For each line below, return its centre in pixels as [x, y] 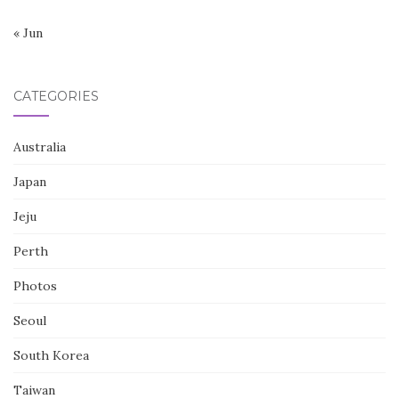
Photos [35, 286]
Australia [40, 147]
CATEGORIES [56, 97]
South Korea [51, 356]
